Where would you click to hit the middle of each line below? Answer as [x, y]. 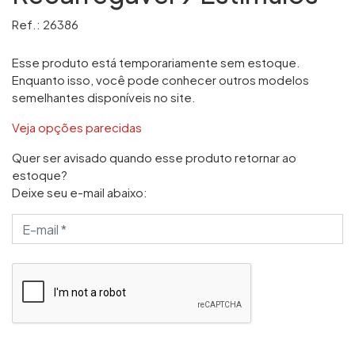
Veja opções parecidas [77, 127]
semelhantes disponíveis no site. [104, 97]
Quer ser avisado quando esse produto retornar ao [154, 157]
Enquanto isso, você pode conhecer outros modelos [160, 80]
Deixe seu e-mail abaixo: [80, 192]
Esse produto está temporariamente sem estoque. [156, 62]
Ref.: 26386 [45, 24]
